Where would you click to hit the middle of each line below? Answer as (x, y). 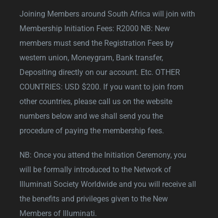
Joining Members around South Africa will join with (107, 14)
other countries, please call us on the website (96, 101)
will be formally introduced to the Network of (95, 169)
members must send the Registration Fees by (97, 43)
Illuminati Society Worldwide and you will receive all (108, 184)
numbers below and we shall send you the (91, 116)
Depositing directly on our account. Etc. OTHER (100, 72)
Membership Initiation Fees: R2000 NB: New (95, 28)
